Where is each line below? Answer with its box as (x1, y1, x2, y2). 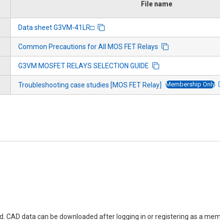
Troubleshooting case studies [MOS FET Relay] (18, 81, 162, 89)
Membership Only (165, 81, 216, 88)
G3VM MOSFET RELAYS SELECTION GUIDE (18, 61, 149, 70)
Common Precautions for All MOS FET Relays (18, 42, 158, 51)
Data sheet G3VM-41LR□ (18, 23, 94, 31)
